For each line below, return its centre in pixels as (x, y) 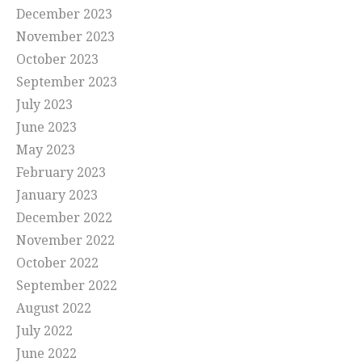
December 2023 (64, 15)
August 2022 (54, 309)
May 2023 (46, 150)
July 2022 (44, 331)
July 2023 (44, 105)
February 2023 (61, 173)
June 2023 (46, 128)
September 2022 (67, 286)
